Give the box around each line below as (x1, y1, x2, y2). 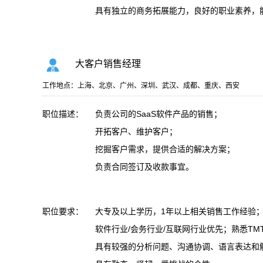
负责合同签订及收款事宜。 (95, 162, 194, 171)
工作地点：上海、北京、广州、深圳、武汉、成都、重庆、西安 (42, 82, 240, 90)
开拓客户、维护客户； (95, 127, 177, 136)
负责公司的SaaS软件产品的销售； (95, 109, 222, 119)
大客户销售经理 (75, 59, 141, 69)
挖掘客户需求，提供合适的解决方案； (95, 144, 235, 154)
